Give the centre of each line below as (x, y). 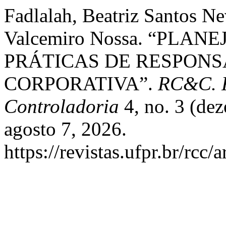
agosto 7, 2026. (65, 129)
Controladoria (62, 106)
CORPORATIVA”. (81, 83)
